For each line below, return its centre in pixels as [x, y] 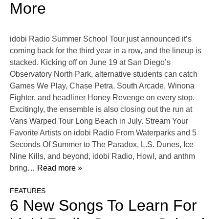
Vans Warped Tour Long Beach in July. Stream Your [99, 121]
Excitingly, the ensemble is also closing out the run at [101, 109]
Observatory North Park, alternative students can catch [104, 74]
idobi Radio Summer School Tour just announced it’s [101, 39]
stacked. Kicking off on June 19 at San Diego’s [90, 63]
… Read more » [55, 168]
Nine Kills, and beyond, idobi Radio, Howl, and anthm [102, 156]
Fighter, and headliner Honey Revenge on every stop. [102, 98]
